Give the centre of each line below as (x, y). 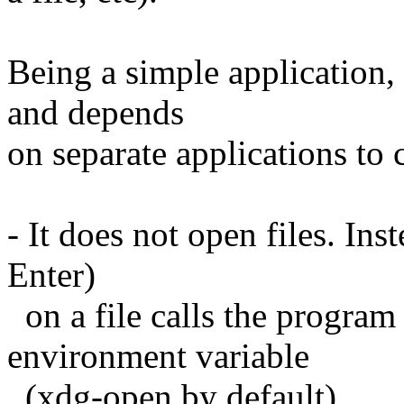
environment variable (158, 355)
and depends (96, 112)
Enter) (51, 274)
